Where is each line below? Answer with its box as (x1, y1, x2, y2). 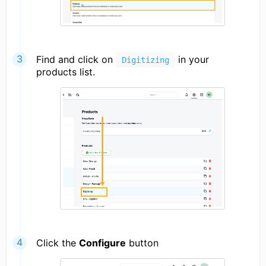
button (126, 236, 159, 249)
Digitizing (122, 55, 169, 65)
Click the (36, 236, 79, 249)
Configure (79, 236, 126, 249)
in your (175, 53, 209, 65)
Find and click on (36, 53, 116, 65)
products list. (36, 65, 95, 78)
